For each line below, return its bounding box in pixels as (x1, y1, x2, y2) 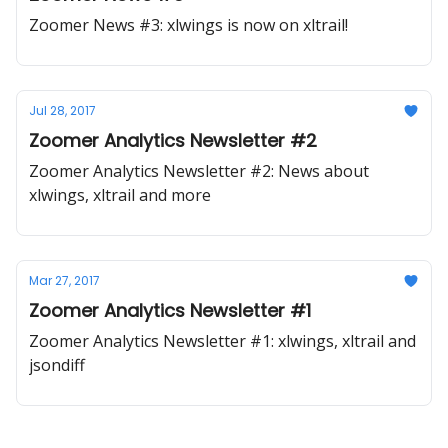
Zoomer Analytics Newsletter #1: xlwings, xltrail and (29, 330, 416, 352)
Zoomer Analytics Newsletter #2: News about (29, 160, 369, 182)
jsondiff (29, 354, 85, 376)
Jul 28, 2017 (29, 102, 96, 119)
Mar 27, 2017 (29, 272, 100, 289)
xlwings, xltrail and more (29, 184, 211, 206)
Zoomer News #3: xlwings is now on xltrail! (29, 14, 348, 36)
